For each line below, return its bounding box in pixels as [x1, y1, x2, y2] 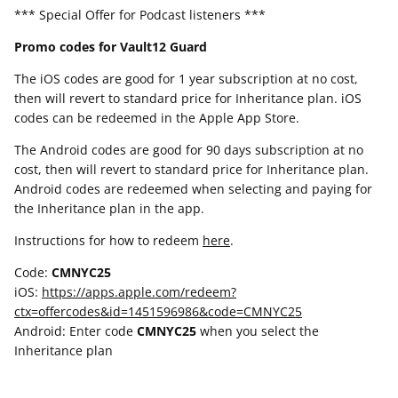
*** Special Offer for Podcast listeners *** [14, 6, 266, 24]
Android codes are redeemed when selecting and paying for [14, 180, 372, 198]
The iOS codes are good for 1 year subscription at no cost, [14, 70, 358, 88]
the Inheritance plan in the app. [14, 200, 204, 218]
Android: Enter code [14, 322, 137, 340]
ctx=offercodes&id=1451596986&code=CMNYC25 [14, 303, 302, 321]
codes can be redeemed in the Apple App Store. [14, 109, 299, 127]
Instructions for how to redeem [14, 232, 203, 250]
